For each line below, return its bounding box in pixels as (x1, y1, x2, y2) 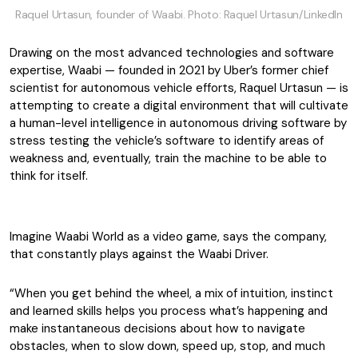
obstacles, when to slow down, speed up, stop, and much (10, 338, 325, 354)
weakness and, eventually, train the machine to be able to (10, 150, 327, 166)
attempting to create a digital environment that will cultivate (10, 97, 348, 113)
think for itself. (10, 168, 88, 184)
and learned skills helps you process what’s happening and (10, 303, 328, 319)
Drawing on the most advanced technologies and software (10, 45, 334, 61)
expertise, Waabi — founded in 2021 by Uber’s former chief (10, 62, 328, 78)
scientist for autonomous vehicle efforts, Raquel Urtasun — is (10, 80, 348, 96)
